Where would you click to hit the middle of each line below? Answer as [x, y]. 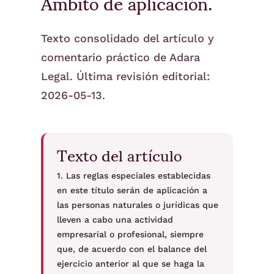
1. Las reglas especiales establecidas [133, 176]
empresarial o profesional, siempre [130, 234]
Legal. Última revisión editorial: [125, 76]
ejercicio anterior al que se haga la [130, 264]
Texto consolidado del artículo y [127, 38]
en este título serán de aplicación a [132, 190]
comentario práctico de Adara [120, 57]
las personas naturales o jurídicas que [137, 205]
